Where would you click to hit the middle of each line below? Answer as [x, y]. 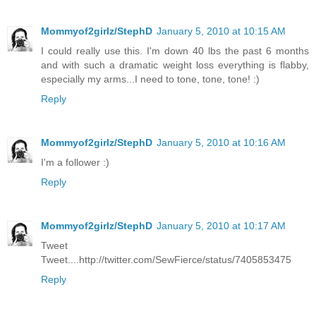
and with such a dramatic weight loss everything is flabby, [175, 65]
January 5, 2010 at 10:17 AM [221, 225]
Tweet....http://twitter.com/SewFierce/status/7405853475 [166, 259]
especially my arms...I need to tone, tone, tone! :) [150, 79]
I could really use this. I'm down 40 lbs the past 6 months [175, 50]
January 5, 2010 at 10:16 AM [221, 142]
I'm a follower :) [75, 162]
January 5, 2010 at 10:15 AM [221, 31]
